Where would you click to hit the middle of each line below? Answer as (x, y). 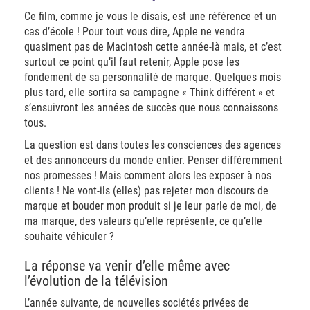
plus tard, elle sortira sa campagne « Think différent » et (149, 92)
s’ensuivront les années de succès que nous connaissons (151, 108)
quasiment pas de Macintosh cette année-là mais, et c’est (153, 47)
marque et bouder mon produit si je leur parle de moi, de (151, 206)
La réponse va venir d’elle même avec (127, 266)
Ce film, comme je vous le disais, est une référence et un (151, 16)
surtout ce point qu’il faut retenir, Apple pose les (132, 62)
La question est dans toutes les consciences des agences (153, 145)
